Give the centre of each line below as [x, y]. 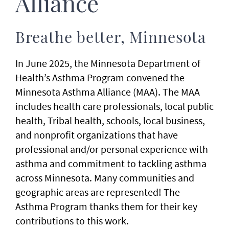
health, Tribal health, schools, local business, [110, 120]
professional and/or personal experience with [112, 149]
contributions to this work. [73, 221]
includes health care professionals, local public [114, 106]
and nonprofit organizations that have [97, 135]
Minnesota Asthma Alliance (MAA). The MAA [108, 92]
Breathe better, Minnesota [111, 38]
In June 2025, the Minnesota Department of [108, 63]
